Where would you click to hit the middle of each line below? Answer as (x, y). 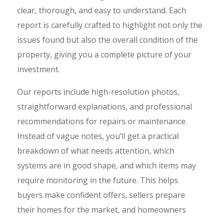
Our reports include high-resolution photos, (98, 92)
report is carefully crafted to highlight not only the (110, 25)
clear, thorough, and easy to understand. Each (101, 10)
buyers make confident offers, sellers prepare (101, 195)
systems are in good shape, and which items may (106, 165)
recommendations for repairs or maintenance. (102, 121)
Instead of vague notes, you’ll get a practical (98, 136)
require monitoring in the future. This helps (97, 180)
